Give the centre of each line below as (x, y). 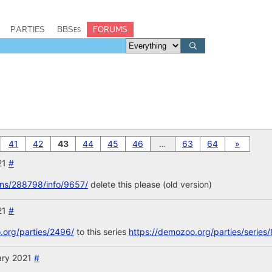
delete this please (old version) (150, 184)
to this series (101, 232)
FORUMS (110, 29)
